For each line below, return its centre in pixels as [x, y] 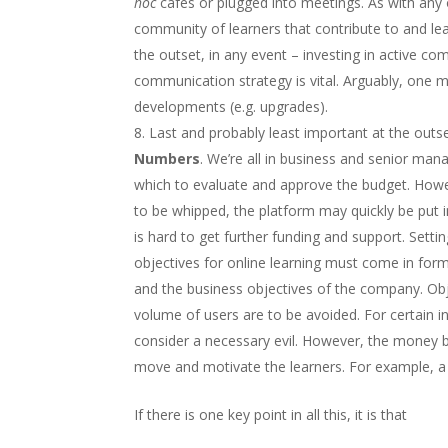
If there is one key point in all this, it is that [271, 414]
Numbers [167, 158]
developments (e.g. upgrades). [231, 106]
